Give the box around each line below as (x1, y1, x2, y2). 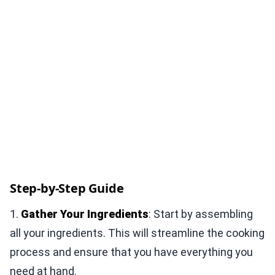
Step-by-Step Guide (10, 179, 124, 196)
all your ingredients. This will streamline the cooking (10, 226, 265, 239)
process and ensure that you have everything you (10, 245, 253, 258)
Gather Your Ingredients (21, 207, 149, 220)
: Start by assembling (149, 207, 253, 220)
